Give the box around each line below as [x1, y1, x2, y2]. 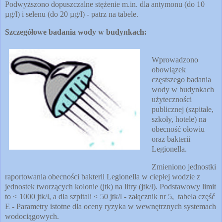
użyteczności [152, 95, 192, 104]
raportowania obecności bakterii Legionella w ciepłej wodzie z [5, 172, 200, 181]
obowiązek [152, 65, 186, 74]
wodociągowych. [5, 212, 59, 221]
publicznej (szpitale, [152, 105, 214, 113]
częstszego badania [152, 75, 211, 84]
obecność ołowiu [152, 125, 205, 133]
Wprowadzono [152, 55, 198, 64]
